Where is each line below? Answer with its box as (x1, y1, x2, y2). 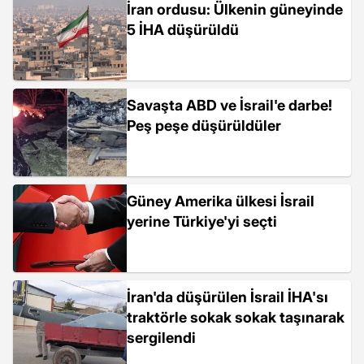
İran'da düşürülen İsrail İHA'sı (127, 288, 328, 305)
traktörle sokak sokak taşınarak (127, 309, 344, 326)
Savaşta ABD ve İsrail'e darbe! (127, 97, 332, 114)
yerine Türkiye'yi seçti (127, 213, 277, 230)
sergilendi (127, 329, 196, 346)
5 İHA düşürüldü (127, 21, 239, 38)
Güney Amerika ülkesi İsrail (127, 193, 314, 210)
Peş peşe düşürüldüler (127, 117, 281, 134)
